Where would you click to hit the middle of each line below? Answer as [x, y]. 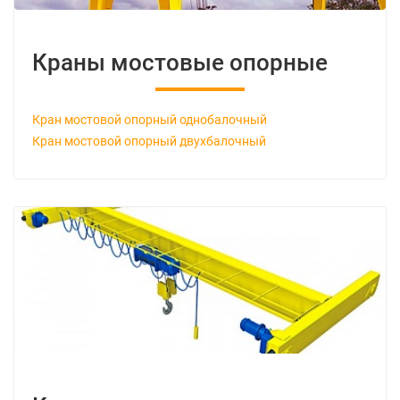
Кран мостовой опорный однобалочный [150, 120]
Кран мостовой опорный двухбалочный [149, 141]
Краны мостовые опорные [180, 62]
